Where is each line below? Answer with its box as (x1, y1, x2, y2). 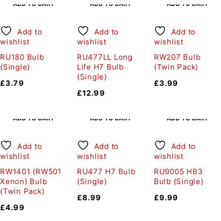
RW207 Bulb (153, 52, 201, 62)
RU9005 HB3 (153, 167, 203, 176)
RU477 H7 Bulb (76, 167, 136, 176)
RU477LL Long (76, 52, 133, 62)
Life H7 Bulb (76, 62, 124, 72)
